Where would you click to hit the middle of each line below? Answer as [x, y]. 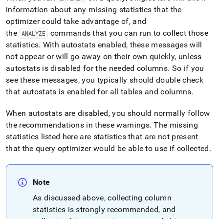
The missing [175, 125]
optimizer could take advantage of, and [76, 21]
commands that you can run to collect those [128, 33]
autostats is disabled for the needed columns [87, 68]
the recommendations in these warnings [78, 125]
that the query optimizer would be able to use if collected [108, 148]
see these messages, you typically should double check [105, 80]
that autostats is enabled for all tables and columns [99, 92]
